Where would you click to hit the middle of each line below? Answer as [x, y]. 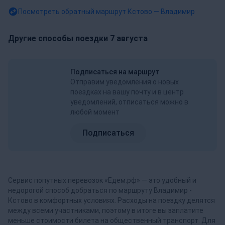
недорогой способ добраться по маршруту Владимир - [100, 190]
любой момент [95, 112]
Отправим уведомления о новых [125, 82]
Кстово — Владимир [161, 11]
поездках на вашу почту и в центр [127, 92]
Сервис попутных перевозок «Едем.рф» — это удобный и [102, 180]
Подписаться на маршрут [115, 72]
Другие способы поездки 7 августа [78, 38]
